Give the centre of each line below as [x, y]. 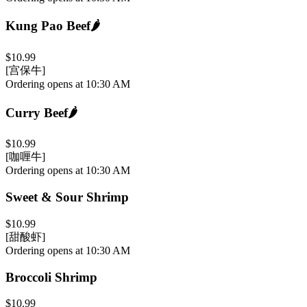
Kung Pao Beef [48, 26]
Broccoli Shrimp [51, 277]
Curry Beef [37, 112]
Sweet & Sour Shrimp [67, 197]
